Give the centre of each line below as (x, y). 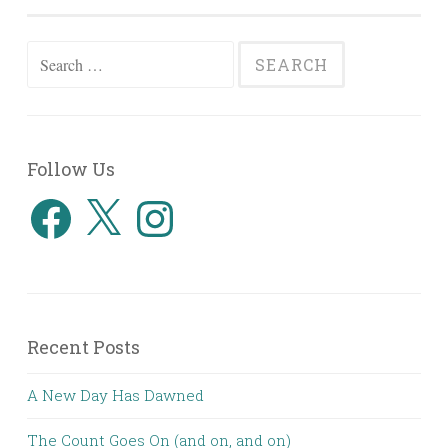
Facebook (61, 201)
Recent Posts (83, 346)
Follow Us (71, 169)
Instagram (167, 201)
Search (51, 55)
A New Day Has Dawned (115, 394)
